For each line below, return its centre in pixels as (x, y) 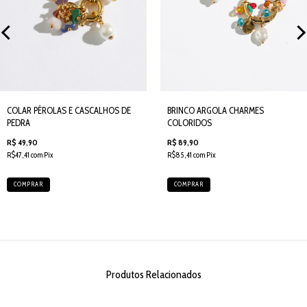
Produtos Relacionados (153, 274)
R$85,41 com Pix (192, 155)
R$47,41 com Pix (30, 155)
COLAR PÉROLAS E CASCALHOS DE (69, 110)
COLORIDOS (189, 122)
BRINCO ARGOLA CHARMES (216, 110)
